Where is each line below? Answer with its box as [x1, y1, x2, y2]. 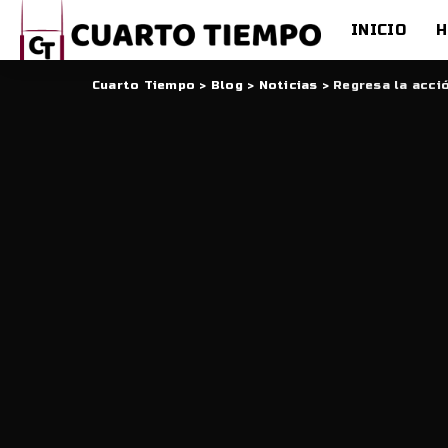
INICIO [351, 20, 406, 39]
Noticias [258, 78, 318, 92]
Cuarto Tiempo [92, 78, 196, 92]
